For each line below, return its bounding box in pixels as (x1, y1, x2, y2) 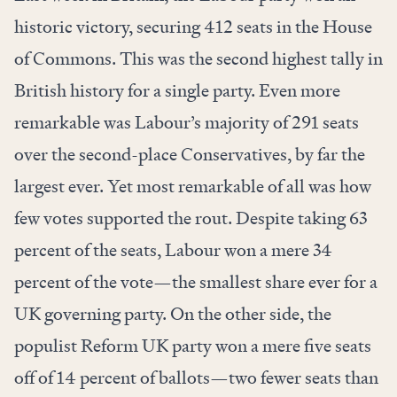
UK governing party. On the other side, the (14, 302, 331, 326)
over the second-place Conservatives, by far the (14, 143, 365, 167)
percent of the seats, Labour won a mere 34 (14, 238, 332, 262)
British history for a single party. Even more (14, 79, 340, 103)
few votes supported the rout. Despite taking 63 (14, 206, 367, 230)
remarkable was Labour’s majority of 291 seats (14, 111, 359, 135)
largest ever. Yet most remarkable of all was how (14, 175, 371, 198)
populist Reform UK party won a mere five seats (14, 334, 371, 358)
